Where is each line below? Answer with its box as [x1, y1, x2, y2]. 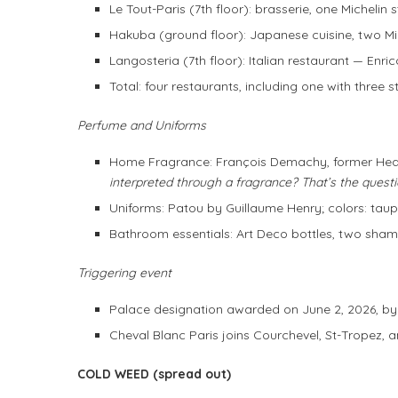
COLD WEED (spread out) [77, 366, 231, 383]
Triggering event [77, 265, 171, 282]
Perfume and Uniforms [77, 117, 206, 134]
